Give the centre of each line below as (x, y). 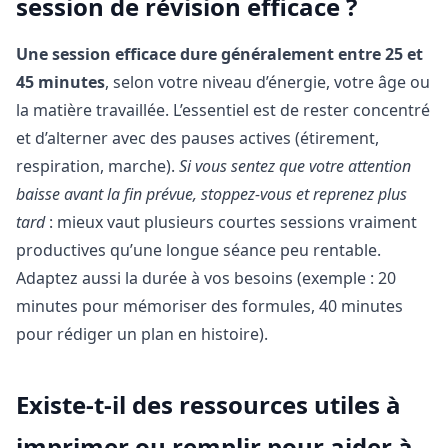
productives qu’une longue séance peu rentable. (198, 249)
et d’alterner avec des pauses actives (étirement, (197, 137)
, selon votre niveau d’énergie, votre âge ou (267, 81)
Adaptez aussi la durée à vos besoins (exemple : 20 (206, 277)
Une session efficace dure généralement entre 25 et (219, 53)
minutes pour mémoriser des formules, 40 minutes (209, 305)
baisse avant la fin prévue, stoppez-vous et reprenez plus (211, 193)
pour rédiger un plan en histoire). (142, 333)
